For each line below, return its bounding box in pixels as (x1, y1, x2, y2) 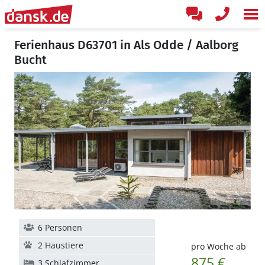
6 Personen (38, 222, 82, 233)
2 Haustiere (38, 240, 83, 251)
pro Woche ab (190, 241, 246, 252)
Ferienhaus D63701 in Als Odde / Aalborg (14, 37, 238, 53)
